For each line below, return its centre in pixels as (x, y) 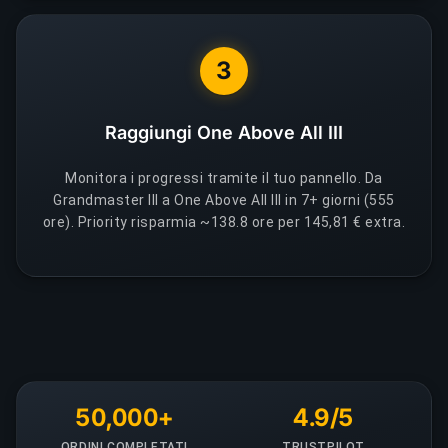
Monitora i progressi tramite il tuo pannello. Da (224, 178)
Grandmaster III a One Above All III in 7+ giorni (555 (224, 200)
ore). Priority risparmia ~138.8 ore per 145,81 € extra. (224, 222)
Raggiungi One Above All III (224, 132)
